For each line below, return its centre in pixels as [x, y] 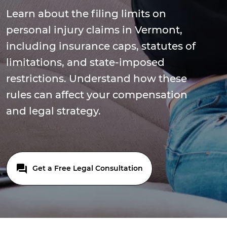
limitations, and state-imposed [85, 62]
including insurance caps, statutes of [101, 46]
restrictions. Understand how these [97, 79]
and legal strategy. [53, 111]
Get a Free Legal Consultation [87, 168]
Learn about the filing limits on [86, 14]
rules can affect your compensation [97, 95]
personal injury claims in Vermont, [94, 30]
